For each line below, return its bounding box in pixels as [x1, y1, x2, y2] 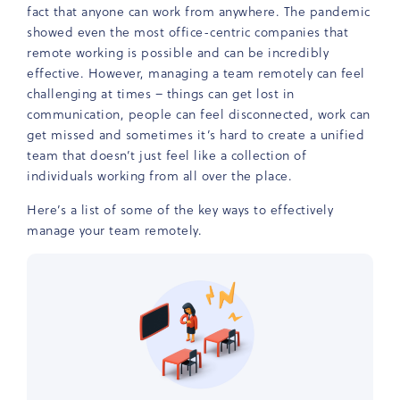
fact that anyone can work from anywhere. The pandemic [27, 2, 371, 21]
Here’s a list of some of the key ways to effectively [27, 200, 333, 219]
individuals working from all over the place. [27, 166, 292, 185]
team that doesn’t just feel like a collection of [27, 146, 306, 164]
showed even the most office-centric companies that [27, 22, 348, 41]
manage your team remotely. [27, 221, 202, 239]
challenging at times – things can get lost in [27, 84, 295, 103]
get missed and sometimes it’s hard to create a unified [27, 125, 364, 144]
